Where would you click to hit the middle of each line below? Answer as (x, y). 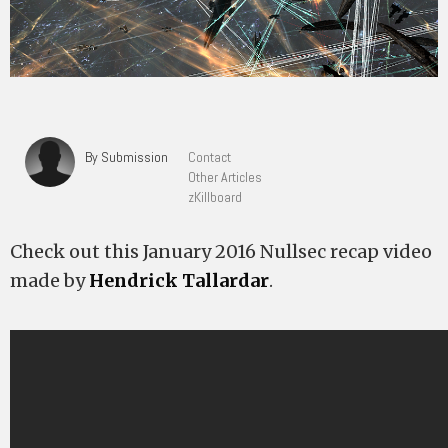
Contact (209, 157)
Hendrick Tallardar (179, 280)
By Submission (126, 157)
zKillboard (215, 197)
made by (49, 280)
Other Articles (225, 177)
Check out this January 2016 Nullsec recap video (221, 251)
